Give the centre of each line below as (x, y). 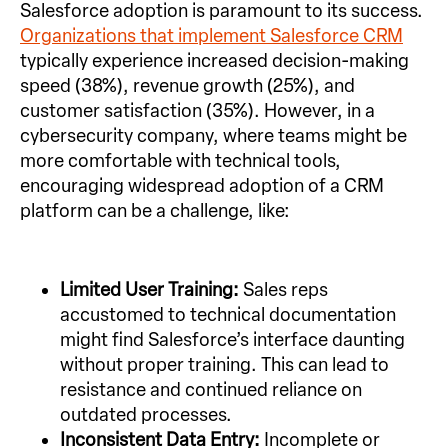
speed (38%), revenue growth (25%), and (187, 85)
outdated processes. (146, 414)
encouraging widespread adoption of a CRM (202, 185)
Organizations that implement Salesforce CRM (211, 35)
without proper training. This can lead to (224, 364)
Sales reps (285, 289)
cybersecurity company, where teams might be (213, 135)
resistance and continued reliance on (211, 389)
